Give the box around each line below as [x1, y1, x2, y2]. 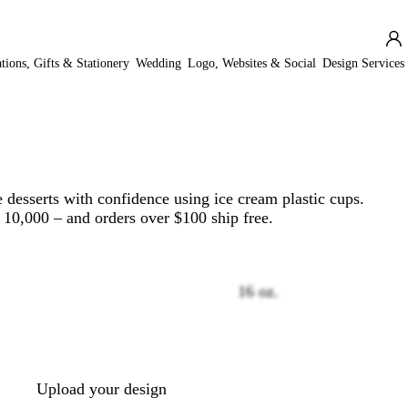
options [100, 338, 149, 357]
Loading [100, 319, 156, 338]
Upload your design [36, 380, 167, 399]
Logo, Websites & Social [188, 56, 317, 70]
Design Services [322, 56, 405, 70]
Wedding [136, 56, 182, 70]
